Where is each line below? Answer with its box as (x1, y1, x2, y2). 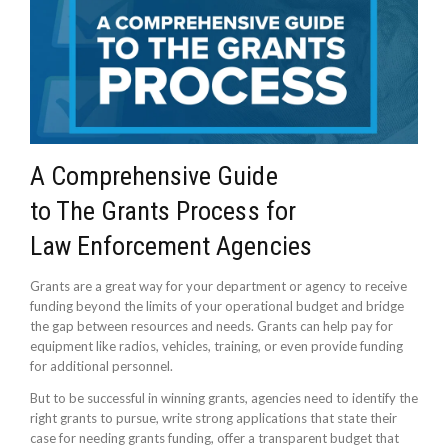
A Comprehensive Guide (30, 161, 278, 192)
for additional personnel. (30, 358, 173, 375)
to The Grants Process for (30, 196, 296, 227)
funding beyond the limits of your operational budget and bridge (30, 298, 404, 315)
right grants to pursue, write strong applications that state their (30, 410, 397, 427)
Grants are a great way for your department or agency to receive (30, 278, 407, 295)
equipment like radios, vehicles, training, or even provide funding (30, 338, 403, 355)
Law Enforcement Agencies (30, 231, 312, 262)
